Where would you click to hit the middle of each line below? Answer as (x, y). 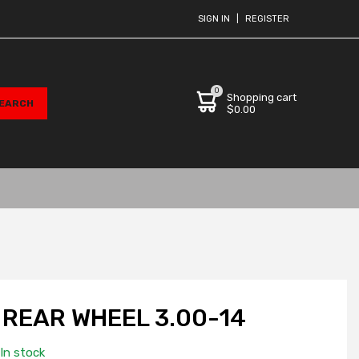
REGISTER (267, 19)
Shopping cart (262, 97)
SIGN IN (214, 19)
